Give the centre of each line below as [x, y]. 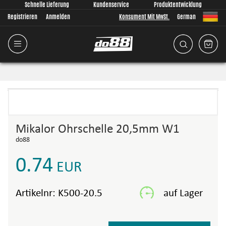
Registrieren [22, 17]
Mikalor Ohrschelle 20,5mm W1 [98, 129]
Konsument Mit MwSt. [144, 17]
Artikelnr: [37, 193]
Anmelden [58, 17]
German [186, 17]
